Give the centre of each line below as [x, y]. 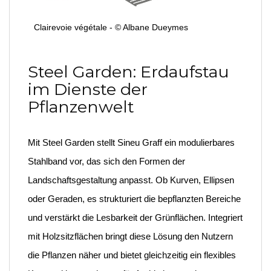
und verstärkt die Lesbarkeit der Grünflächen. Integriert [135, 217]
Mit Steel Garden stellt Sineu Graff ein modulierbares [131, 142]
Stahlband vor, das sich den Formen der [106, 161]
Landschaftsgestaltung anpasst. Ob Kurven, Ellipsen [131, 180]
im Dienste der [88, 89]
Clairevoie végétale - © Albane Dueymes [111, 27]
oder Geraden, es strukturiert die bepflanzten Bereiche [134, 199]
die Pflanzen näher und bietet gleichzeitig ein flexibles [132, 255]
